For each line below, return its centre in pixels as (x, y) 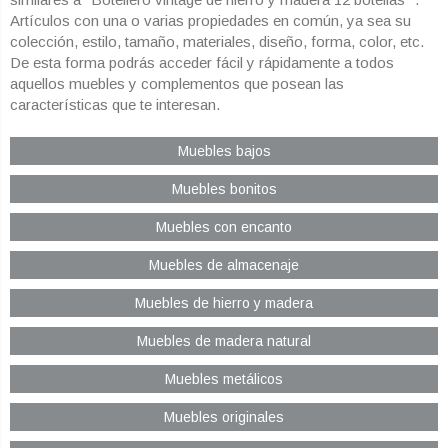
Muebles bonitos (224, 189)
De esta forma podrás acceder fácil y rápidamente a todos (202, 63)
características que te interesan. (115, 105)
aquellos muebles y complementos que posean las (177, 84)
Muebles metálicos (224, 379)
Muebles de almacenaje (224, 265)
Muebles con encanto (224, 227)
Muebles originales (224, 417)
